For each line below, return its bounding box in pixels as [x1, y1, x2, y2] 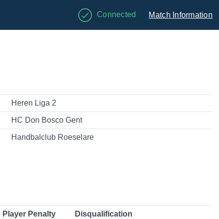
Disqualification [75, 210, 132, 218]
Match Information [149, 10, 213, 19]
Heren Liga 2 [11, 99, 56, 107]
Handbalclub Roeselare [11, 133, 94, 141]
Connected [97, 10, 136, 19]
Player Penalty [2, 210, 56, 218]
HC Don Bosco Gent [11, 116, 82, 124]
